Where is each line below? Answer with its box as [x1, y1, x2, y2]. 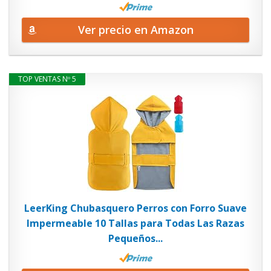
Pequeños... [108, 232, 163, 245]
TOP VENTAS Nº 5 [18, 74, 76, 84]
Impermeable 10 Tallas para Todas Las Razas [27, 217, 244, 230]
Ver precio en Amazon [77, 22, 194, 37]
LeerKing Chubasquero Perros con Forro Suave [24, 201, 247, 215]
